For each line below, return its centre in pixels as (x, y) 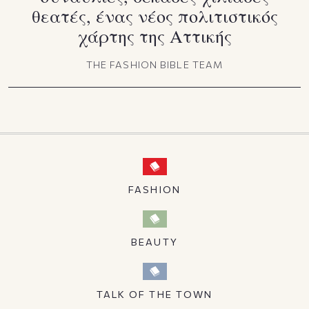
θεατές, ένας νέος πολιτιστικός (154, 16)
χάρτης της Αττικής (154, 36)
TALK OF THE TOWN (154, 295)
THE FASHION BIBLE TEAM (154, 65)
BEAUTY (154, 242)
